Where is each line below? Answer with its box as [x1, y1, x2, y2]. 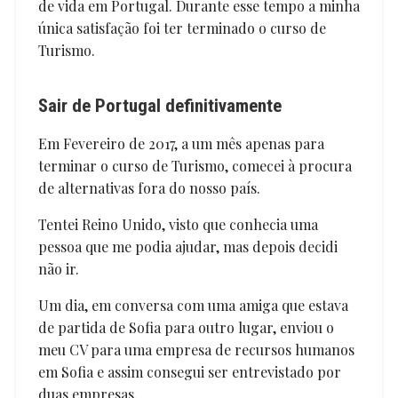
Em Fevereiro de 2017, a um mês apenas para [37, 133, 324, 153]
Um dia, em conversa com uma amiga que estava [37, 295, 348, 314]
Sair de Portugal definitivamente [37, 94, 282, 116]
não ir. [37, 259, 79, 278]
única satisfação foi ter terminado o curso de [37, 18, 326, 37]
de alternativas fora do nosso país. [37, 178, 260, 197]
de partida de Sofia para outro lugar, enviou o [37, 317, 334, 337]
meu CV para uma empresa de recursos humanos [37, 339, 354, 359]
